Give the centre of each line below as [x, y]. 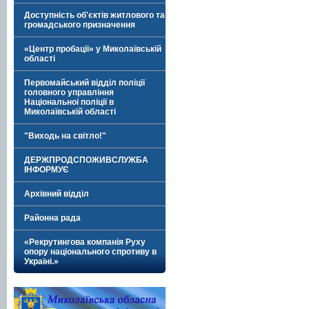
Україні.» [41, 261]
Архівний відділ [57, 194]
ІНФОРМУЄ [47, 170]
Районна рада [52, 218]
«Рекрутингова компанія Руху [85, 242]
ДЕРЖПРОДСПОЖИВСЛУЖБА [86, 160]
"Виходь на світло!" [65, 136]
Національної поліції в [69, 102]
